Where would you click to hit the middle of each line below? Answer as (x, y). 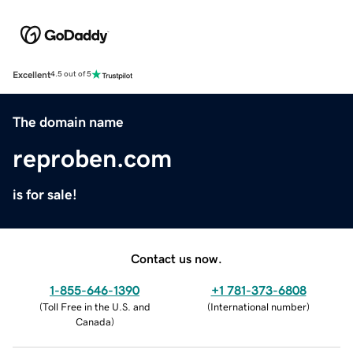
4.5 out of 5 (71, 74)
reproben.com (92, 158)
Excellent (32, 74)
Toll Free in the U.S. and (96, 307)
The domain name (68, 122)
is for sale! (45, 194)
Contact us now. (176, 258)
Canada (93, 321)
